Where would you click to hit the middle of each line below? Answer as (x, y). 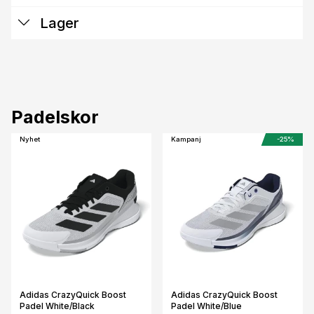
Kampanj (186, 139)
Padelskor (55, 117)
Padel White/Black (57, 306)
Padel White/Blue (206, 306)
